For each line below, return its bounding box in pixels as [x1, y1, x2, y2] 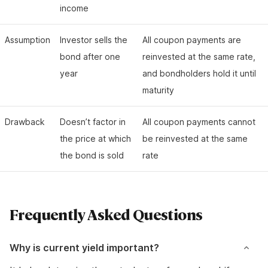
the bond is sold [60, 150, 124, 160]
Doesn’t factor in [60, 117, 126, 127]
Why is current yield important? [10, 242, 159, 254]
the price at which [60, 133, 131, 144]
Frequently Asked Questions [10, 205, 203, 224]
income [60, 3, 89, 13]
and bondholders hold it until [142, 68, 256, 78]
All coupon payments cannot [142, 117, 255, 127]
